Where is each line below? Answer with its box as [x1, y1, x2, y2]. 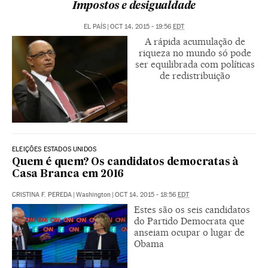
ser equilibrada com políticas [135, 59, 255, 71]
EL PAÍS [84, 23, 106, 31]
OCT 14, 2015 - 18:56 [115, 191, 178, 199]
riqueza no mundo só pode [139, 47, 251, 59]
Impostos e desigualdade [72, 1, 196, 12]
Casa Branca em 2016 [12, 169, 124, 179]
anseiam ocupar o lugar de [134, 227, 245, 238]
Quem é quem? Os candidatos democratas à [12, 157, 239, 167]
